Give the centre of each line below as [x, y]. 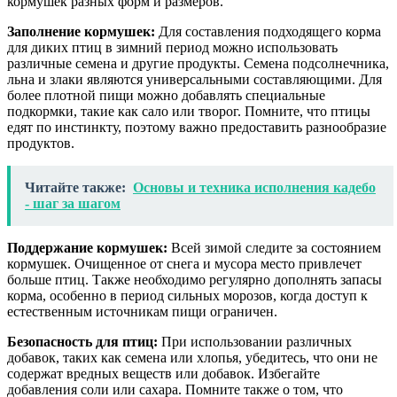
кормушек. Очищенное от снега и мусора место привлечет [184, 263]
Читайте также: [75, 187]
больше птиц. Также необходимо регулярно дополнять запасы [195, 279]
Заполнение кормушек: [81, 31]
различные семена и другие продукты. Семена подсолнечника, [198, 63]
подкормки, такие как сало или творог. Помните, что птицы [189, 111]
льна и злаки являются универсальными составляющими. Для [195, 79]
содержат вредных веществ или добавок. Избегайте [163, 373]
